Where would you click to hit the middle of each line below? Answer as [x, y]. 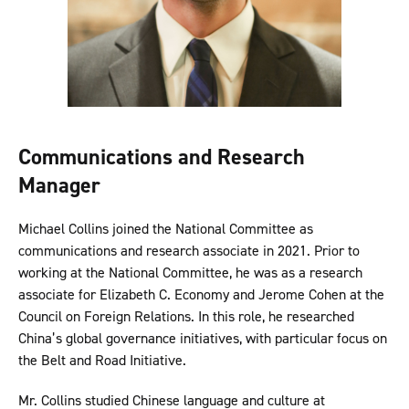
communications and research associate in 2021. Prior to [189, 251]
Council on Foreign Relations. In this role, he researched [186, 317]
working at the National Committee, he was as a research [190, 273]
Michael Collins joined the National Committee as [166, 229]
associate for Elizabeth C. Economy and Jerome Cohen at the [201, 295]
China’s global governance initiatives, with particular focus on [203, 339]
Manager [59, 186]
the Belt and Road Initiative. [102, 361]
